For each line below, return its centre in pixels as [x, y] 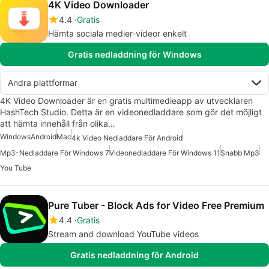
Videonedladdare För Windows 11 [165, 153]
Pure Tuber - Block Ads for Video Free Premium [156, 205]
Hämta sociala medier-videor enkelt [117, 34]
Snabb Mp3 [240, 153]
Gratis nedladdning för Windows [134, 55]
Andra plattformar [43, 83]
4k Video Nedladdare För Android [127, 138]
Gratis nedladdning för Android [134, 255]
